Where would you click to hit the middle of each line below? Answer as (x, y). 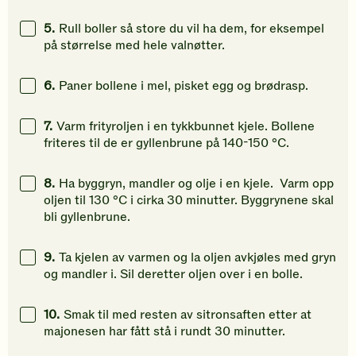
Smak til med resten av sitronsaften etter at (188, 315)
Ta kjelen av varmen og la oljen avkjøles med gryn (197, 258)
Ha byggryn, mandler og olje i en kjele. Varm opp (196, 184)
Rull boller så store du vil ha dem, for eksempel (192, 29)
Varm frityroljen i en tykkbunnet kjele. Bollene (186, 127)
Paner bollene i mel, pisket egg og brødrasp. (184, 86)
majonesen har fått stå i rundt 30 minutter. (164, 332)
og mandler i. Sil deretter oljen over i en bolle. (173, 275)
